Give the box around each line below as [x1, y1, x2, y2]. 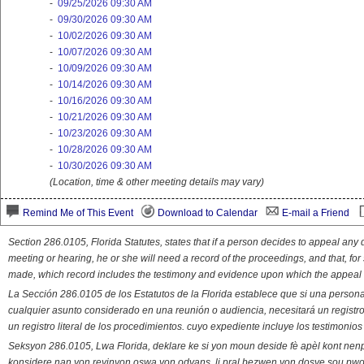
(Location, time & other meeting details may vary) [50, 176, 264, 188]
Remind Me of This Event [23, 207, 133, 219]
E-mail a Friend [282, 207, 349, 219]
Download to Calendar [158, 207, 258, 219]
